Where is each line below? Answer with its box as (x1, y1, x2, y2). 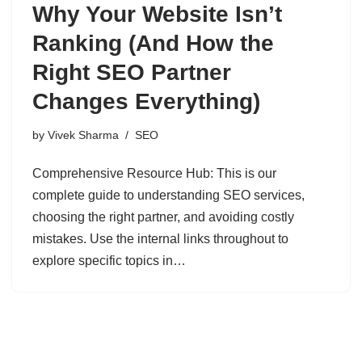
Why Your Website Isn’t (32, 2, 282, 27)
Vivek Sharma (48, 128, 119, 142)
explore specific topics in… (32, 254, 189, 268)
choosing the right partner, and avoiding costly (32, 210, 294, 225)
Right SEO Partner (32, 60, 231, 86)
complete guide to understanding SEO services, (32, 188, 305, 203)
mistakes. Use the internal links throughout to (32, 232, 288, 246)
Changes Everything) (32, 89, 260, 115)
